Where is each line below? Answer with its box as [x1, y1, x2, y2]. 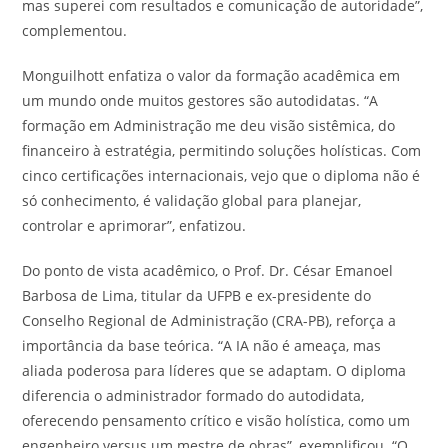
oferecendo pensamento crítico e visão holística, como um [22, 410, 411, 430]
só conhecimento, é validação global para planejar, [22, 190, 362, 210]
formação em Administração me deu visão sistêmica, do [22, 115, 396, 135]
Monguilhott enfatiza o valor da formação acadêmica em [22, 65, 401, 85]
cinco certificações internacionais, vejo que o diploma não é [22, 165, 421, 185]
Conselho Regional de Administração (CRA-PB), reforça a [22, 310, 397, 330]
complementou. [22, 20, 128, 40]
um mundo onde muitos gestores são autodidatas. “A [22, 90, 379, 110]
